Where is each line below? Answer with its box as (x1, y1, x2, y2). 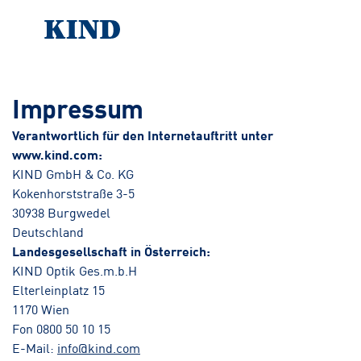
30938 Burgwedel (12, 202, 110, 222)
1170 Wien (12, 299, 69, 318)
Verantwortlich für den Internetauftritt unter (12, 125, 273, 144)
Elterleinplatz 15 (12, 280, 105, 299)
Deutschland (12, 222, 84, 241)
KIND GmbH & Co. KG (12, 164, 134, 183)
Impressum (12, 89, 144, 126)
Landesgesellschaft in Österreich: (12, 241, 210, 260)
